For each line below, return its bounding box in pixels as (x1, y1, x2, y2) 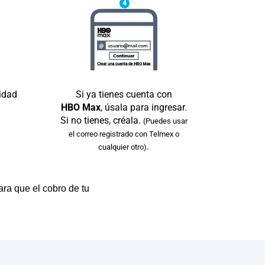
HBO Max (60, 101, 101, 113)
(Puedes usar (143, 116, 188, 125)
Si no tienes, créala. (60, 114, 143, 126)
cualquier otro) (98, 142, 147, 151)
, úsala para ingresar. (100, 101, 187, 113)
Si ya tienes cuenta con (75, 88, 172, 100)
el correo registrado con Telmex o (68, 129, 179, 138)
